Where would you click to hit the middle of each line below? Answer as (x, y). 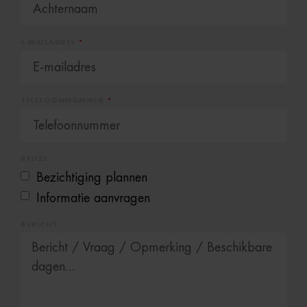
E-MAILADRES (49, 43)
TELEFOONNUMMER (63, 101)
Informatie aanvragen (93, 198)
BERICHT (39, 224)
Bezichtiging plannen (92, 178)
